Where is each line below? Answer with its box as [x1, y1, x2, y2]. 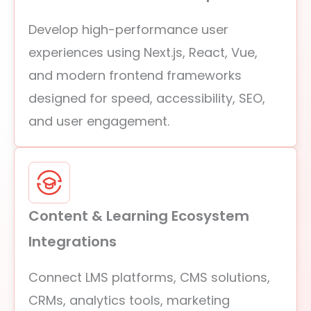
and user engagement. [28, 112, 169, 130]
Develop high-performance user [28, 21, 228, 38]
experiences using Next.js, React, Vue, [28, 44, 258, 61]
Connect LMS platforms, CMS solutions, [28, 269, 270, 286]
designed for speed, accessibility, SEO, [28, 90, 265, 107]
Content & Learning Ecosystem [28, 206, 249, 226]
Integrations [28, 232, 117, 251]
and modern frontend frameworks [28, 67, 242, 84]
